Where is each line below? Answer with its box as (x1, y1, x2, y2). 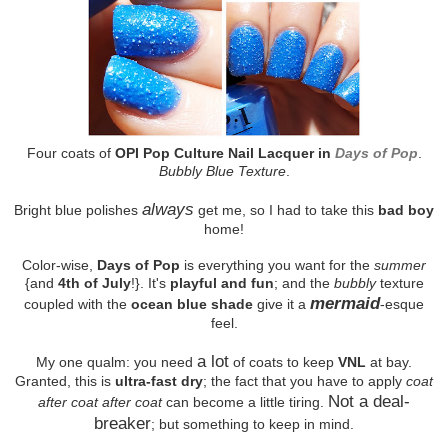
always (142, 198, 194, 219)
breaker (94, 412, 151, 433)
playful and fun (169, 274, 274, 291)
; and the (273, 274, 334, 291)
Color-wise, (22, 256, 97, 273)
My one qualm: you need (36, 353, 197, 370)
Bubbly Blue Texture (158, 162, 286, 179)
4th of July (57, 274, 131, 291)
